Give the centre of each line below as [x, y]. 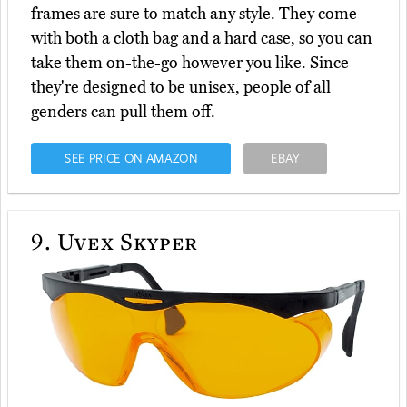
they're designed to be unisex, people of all [181, 87]
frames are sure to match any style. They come [194, 13]
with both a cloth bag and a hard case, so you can [202, 38]
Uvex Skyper [125, 240]
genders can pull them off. [123, 111]
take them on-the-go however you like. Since [190, 62]
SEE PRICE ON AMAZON [131, 158]
